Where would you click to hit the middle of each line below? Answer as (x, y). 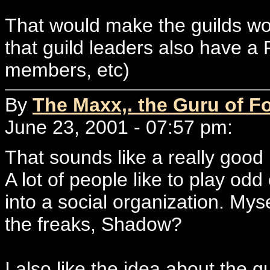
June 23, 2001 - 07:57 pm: (119, 127)
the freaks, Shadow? (93, 224)
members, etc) (67, 70)
